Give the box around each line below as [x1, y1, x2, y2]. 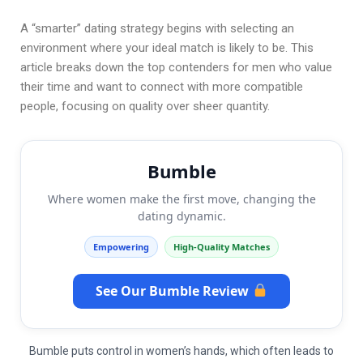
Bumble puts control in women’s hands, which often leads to [29, 344, 334, 357]
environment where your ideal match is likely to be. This [20, 40, 314, 55]
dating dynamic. [137, 207, 226, 224]
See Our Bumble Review [96, 281, 253, 300]
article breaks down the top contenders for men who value [20, 59, 332, 75]
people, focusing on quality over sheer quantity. [20, 98, 270, 113]
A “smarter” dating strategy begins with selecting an [20, 20, 294, 36]
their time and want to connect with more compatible [20, 79, 303, 94]
